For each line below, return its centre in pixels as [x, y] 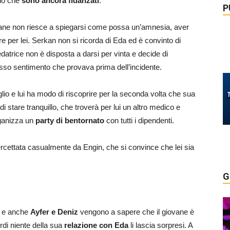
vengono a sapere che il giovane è [136, 212]
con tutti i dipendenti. [139, 120]
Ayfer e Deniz [54, 212]
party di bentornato [69, 120]
